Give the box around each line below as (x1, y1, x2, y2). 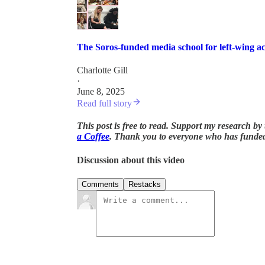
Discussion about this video (77, 154, 185, 165)
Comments (82, 179, 119, 189)
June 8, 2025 (77, 86, 125, 97)
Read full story (77, 98, 132, 109)
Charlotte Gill (77, 65, 128, 76)
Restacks (128, 179, 161, 189)
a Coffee (77, 131, 109, 142)
